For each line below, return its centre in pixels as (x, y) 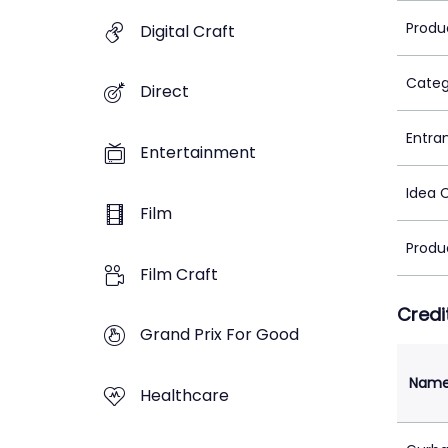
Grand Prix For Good (219, 335)
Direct (164, 92)
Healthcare (184, 396)
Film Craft (179, 274)
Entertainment (198, 153)
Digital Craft (187, 31)
